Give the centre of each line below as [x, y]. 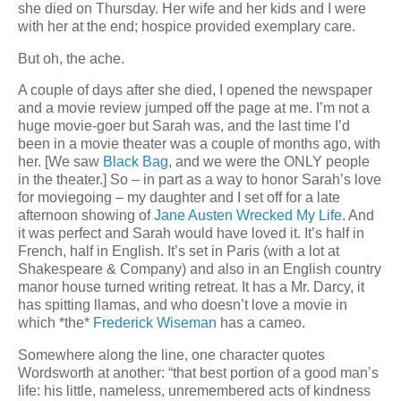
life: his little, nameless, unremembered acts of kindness [194, 391]
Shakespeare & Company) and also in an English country [200, 269]
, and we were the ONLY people [269, 162]
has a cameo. [261, 323]
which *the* [55, 323]
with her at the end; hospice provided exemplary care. [187, 26]
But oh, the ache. [71, 58]
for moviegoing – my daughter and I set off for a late [179, 198]
